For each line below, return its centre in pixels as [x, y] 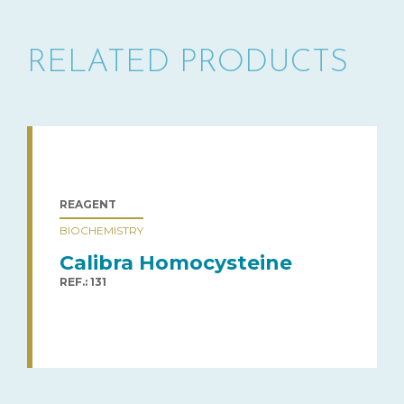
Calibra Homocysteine [176, 262]
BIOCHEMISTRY [101, 230]
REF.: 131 [83, 281]
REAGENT [88, 204]
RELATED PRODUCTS [188, 63]
